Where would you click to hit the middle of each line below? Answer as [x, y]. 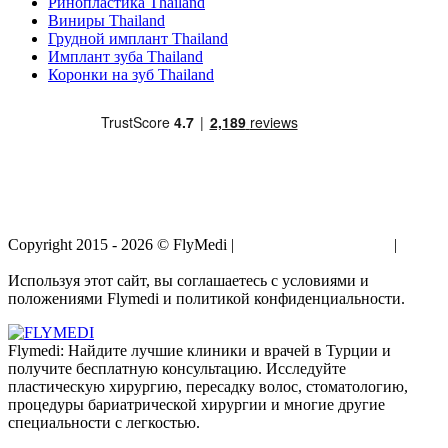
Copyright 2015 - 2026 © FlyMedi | [123, 244]
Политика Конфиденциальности [119, 262]
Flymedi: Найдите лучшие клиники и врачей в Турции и [199, 350]
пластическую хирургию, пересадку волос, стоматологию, [208, 386]
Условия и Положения [314, 244]
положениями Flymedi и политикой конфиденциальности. [206, 298]
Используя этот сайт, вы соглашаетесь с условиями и [188, 280]
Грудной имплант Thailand [138, 38]
